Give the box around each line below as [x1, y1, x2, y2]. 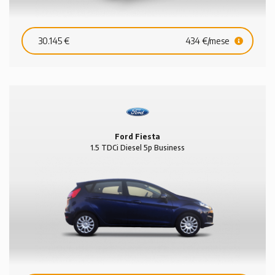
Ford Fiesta [115, 131, 160, 141]
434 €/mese [185, 35, 231, 46]
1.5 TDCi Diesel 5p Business [90, 142, 185, 152]
